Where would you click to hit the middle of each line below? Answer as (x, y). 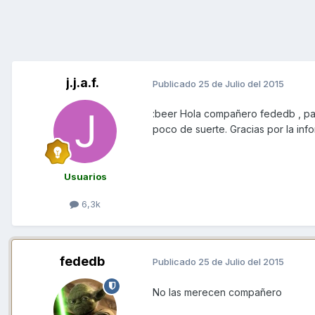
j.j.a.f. (82, 83)
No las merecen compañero (217, 292)
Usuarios (85, 177)
